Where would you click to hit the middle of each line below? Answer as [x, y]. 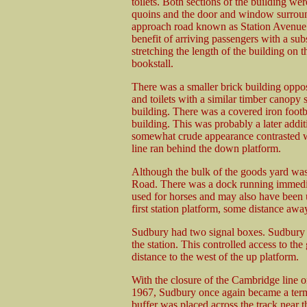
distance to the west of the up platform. [215, 257]
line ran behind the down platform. [206, 148]
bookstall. [152, 63]
